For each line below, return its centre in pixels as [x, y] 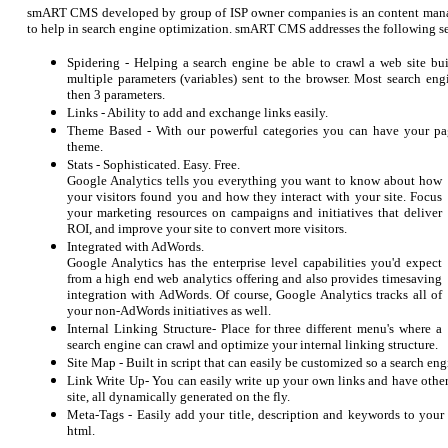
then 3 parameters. [116, 94]
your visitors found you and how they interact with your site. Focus [254, 196]
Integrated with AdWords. [135, 246]
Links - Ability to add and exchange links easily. [199, 112]
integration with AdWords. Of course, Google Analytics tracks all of [254, 294]
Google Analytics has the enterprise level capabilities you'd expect [254, 262]
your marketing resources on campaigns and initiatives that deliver [254, 212]
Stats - [85, 164]
